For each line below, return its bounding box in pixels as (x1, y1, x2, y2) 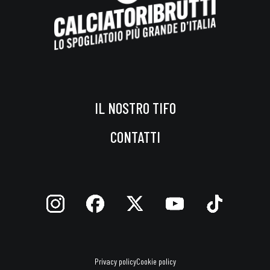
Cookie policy (136, 256, 176, 266)
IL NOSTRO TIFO (94, 99, 176, 117)
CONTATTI (110, 128, 160, 146)
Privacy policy (94, 256, 136, 266)
